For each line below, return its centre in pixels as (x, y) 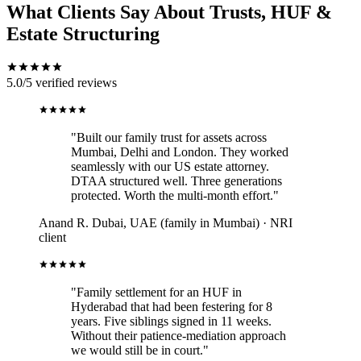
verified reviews (76, 82)
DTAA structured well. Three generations (176, 180)
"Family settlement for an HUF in (156, 292)
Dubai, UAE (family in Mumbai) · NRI (192, 222)
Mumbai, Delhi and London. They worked (180, 151)
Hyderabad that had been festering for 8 (172, 306)
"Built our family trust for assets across (169, 137)
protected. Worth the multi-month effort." (175, 195)
